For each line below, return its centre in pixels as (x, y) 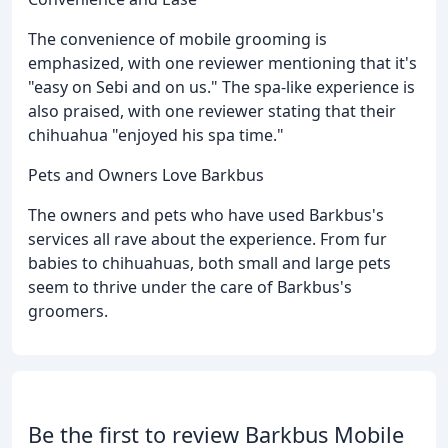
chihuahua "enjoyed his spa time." (156, 134)
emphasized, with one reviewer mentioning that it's (222, 62)
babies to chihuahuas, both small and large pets (209, 262)
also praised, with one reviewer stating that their (212, 110)
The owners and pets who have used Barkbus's (206, 214)
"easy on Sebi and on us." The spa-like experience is (221, 86)
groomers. (68, 310)
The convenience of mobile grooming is (177, 38)
